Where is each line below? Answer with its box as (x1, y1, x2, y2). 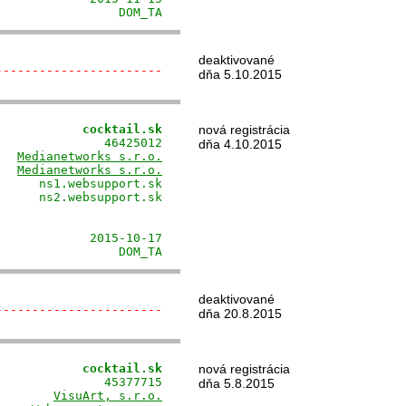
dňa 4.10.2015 (198, 137, 282, 151)
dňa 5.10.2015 (198, 67, 282, 82)
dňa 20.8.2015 (198, 306, 282, 321)
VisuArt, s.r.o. (53, 389, 162, 402)
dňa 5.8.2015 (198, 376, 275, 391)
